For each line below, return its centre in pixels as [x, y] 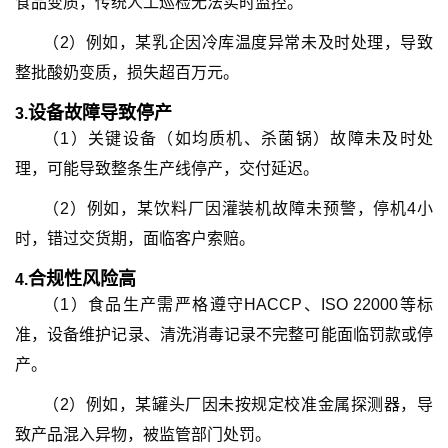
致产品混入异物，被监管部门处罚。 [143, 434]
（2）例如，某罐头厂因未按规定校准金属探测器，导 [238, 404]
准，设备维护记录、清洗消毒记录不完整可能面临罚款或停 [224, 334]
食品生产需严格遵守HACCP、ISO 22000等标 [261, 304]
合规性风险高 [82, 279]
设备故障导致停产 [100, 113]
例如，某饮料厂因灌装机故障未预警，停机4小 [260, 208]
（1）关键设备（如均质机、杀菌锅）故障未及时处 [238, 138]
